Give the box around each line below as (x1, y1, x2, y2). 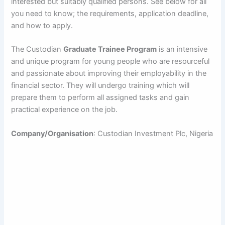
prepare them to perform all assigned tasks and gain (11, 93, 190, 102)
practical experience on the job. (11, 105, 118, 115)
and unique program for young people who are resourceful (11, 57, 210, 66)
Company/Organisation (11, 129, 94, 138)
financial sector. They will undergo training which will (11, 81, 190, 90)
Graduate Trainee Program (63, 45, 157, 54)
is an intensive (157, 45, 208, 54)
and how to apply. (11, 21, 73, 30)
